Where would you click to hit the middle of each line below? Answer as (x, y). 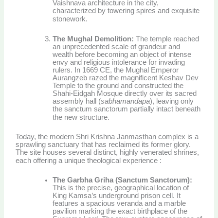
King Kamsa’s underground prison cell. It (117, 196)
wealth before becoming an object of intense (122, 54)
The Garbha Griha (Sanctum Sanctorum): (123, 180)
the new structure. (81, 117)
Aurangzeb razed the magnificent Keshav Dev (126, 78)
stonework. (70, 19)
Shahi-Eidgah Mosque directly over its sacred (125, 93)
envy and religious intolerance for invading (119, 62)
